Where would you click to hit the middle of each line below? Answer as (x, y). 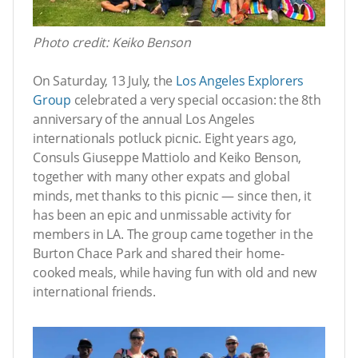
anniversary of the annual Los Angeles (144, 119)
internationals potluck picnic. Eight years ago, (165, 139)
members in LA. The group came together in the (173, 235)
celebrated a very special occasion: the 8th (196, 100)
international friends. (94, 292)
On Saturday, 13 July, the (105, 81)
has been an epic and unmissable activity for (162, 215)
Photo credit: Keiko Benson (112, 43)
